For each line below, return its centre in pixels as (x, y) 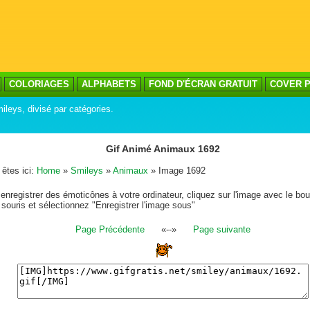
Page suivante (221, 229)
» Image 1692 (177, 171)
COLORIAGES (39, 84)
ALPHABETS (109, 84)
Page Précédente (110, 229)
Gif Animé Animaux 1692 (163, 149)
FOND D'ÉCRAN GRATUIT (203, 84)
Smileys (87, 171)
